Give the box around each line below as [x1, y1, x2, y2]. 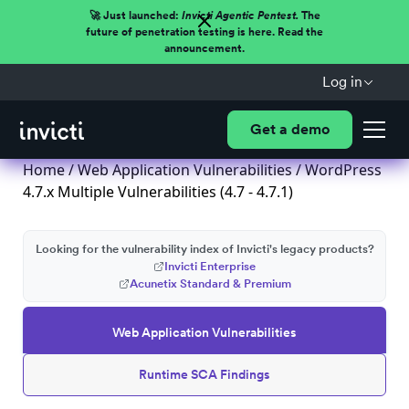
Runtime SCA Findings [139, 367, 270, 382]
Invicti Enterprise [164, 259, 256, 273]
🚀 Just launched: [89, 9, 182, 22]
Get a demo [249, 121, 330, 138]
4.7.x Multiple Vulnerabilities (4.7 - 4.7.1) [23, 182, 293, 202]
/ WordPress [292, 160, 382, 180]
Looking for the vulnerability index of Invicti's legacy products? [35, 242, 374, 256]
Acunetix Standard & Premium [129, 277, 291, 290]
